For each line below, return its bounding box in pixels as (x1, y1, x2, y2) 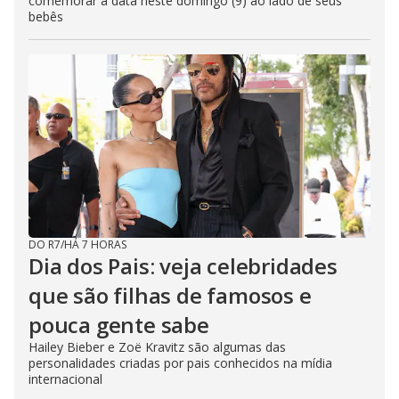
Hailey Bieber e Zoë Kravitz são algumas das (28, 338, 286, 355)
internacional (28, 370, 102, 387)
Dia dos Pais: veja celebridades (28, 250, 338, 281)
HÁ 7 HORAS (64, 236, 126, 252)
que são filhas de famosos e (28, 280, 312, 310)
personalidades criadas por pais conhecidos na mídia (28, 354, 332, 371)
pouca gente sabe (28, 309, 209, 339)
